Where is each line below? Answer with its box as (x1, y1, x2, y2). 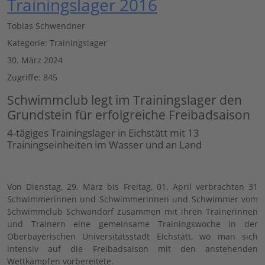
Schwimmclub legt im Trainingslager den (7, 91, 242, 108)
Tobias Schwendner (7, 20, 85, 31)
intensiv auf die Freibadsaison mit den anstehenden (7, 243, 258, 254)
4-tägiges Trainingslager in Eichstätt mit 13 (7, 125, 199, 140)
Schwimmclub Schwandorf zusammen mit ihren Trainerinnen (7, 205, 258, 217)
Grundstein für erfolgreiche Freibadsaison (7, 106, 250, 123)
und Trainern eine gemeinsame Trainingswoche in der (7, 218, 258, 230)
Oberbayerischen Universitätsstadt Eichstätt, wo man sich (7, 230, 258, 242)
